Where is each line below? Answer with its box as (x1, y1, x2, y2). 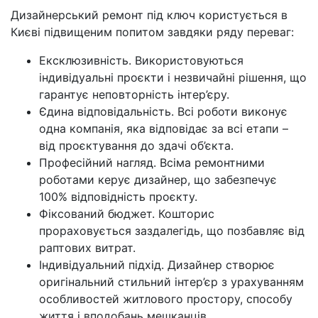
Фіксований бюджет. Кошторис (39, 207, 214, 221)
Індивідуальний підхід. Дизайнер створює (39, 258, 275, 273)
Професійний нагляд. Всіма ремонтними (39, 155, 265, 170)
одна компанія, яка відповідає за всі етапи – (39, 121, 288, 136)
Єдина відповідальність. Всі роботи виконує (39, 104, 287, 119)
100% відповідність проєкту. (39, 190, 197, 204)
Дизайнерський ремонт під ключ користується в (11, 8, 287, 23)
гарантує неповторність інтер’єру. (39, 87, 229, 102)
